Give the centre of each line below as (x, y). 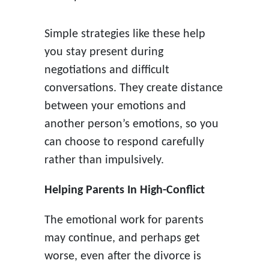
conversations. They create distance (133, 88)
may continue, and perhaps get (122, 238)
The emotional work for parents (124, 220)
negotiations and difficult (107, 70)
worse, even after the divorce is (122, 256)
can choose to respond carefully (124, 142)
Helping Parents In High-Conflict (124, 190)
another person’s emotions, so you (131, 124)
